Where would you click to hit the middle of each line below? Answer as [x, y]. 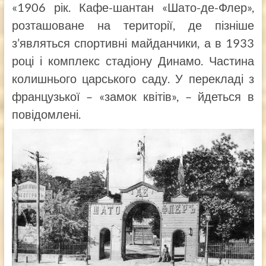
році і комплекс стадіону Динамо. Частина [133, 61]
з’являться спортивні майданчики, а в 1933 [133, 43]
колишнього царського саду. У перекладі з [133, 79]
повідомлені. [46, 114]
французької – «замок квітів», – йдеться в [133, 96]
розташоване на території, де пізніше [133, 25]
